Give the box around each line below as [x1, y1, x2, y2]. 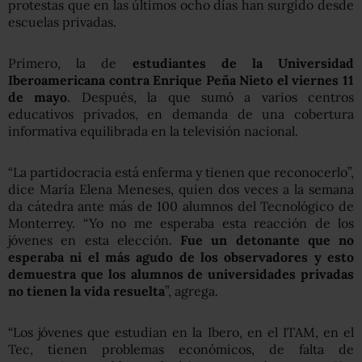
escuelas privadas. [8, 13, 116, 30]
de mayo [8, 88, 68, 105]
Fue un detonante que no [180, 231, 354, 248]
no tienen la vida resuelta [8, 282, 165, 299]
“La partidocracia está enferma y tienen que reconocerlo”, [8, 163, 354, 180]
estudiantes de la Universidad [132, 54, 354, 71]
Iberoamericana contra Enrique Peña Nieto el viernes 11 [8, 71, 354, 88]
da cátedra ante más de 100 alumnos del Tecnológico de [8, 197, 354, 214]
